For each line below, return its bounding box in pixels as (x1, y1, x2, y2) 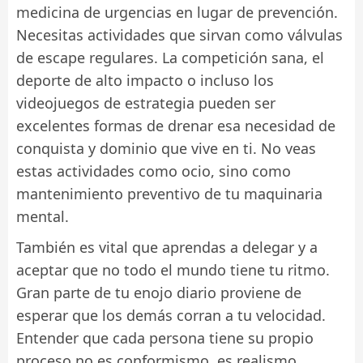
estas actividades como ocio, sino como (16, 160, 291, 181)
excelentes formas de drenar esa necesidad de (16, 115, 335, 135)
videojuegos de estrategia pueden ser (16, 92, 275, 113)
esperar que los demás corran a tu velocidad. (16, 305, 326, 325)
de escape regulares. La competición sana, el (16, 47, 324, 67)
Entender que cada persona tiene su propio (16, 327, 314, 348)
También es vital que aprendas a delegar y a (16, 237, 318, 257)
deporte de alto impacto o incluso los (16, 70, 274, 90)
